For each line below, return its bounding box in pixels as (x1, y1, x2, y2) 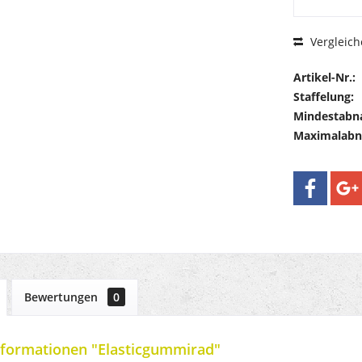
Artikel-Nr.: (293, 69, 356, 86)
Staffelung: (293, 89, 354, 105)
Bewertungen (24, 289, 101, 305)
